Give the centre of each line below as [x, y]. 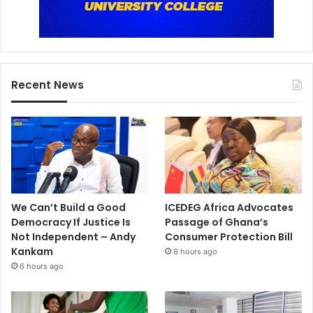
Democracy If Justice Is [71, 222]
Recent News [48, 85]
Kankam [32, 251]
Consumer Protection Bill [229, 236]
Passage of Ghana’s [217, 222]
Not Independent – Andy [73, 236]
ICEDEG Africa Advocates [230, 207]
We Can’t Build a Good [68, 207]
